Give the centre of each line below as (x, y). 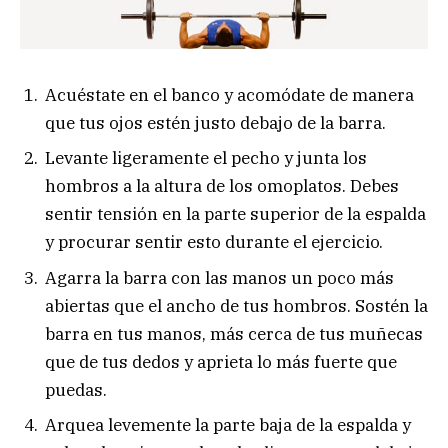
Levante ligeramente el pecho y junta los (206, 158)
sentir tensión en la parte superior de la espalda (235, 214)
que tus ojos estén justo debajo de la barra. (215, 122)
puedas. (76, 389)
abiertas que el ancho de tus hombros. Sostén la (236, 305)
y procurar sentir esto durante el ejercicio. (214, 242)
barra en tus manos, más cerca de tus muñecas (234, 333)
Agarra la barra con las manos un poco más (219, 277)
